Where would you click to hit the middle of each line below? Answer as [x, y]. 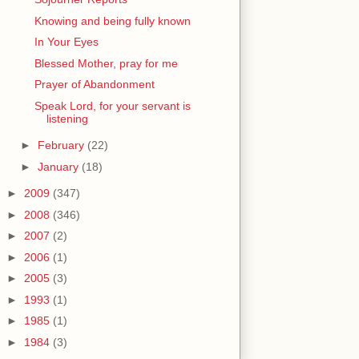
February [62, 145]
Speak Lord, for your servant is [112, 105]
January [59, 166]
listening [67, 118]
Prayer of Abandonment [94, 85]
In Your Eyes [66, 42]
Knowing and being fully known [112, 20]
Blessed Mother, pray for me [106, 63]
